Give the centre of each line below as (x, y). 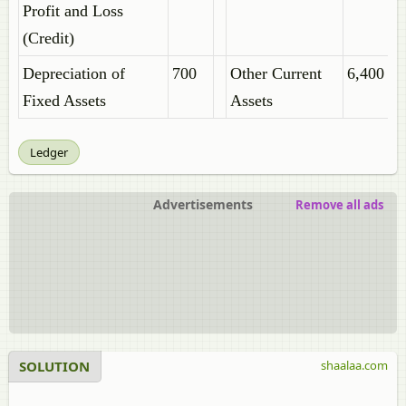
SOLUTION (54, 366)
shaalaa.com (354, 365)
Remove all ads (339, 205)
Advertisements (203, 204)
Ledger (49, 152)
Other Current (276, 73)
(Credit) (48, 38)
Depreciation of (74, 73)
